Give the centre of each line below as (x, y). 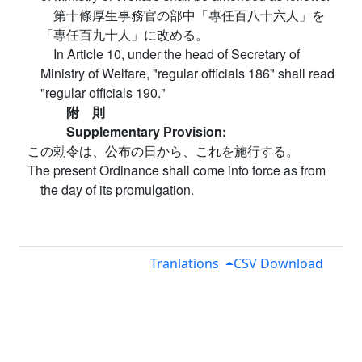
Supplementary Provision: (146, 132)
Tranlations (185, 264)
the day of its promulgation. (117, 190)
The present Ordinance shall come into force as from (177, 170)
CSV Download (278, 264)
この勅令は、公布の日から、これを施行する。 (163, 151)
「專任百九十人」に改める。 (124, 35)
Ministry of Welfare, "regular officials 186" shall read (187, 74)
